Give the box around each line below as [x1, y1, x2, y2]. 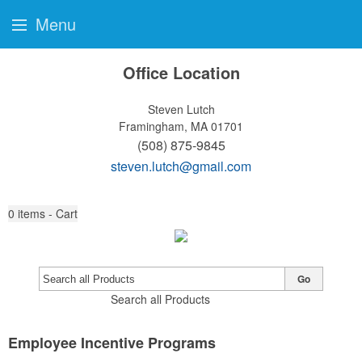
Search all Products [110, 291, 210, 307]
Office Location [122, 61, 240, 84]
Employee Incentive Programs [8, 332, 216, 353]
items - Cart [18, 205, 78, 221]
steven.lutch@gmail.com [111, 157, 251, 175]
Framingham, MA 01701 [119, 118, 243, 134]
